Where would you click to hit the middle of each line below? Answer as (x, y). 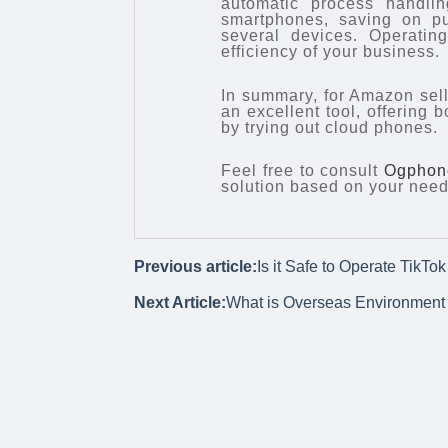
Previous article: (196, 267)
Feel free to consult (302, 171)
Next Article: (180, 303)
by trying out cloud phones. (330, 127)
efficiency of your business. (331, 52)
